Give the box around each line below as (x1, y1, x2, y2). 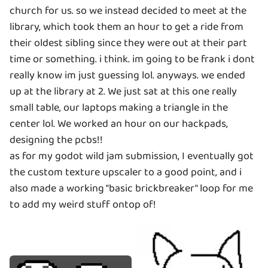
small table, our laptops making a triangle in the (10, 99, 228, 116)
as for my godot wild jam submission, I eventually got (10, 147, 254, 165)
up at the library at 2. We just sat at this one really (10, 83, 237, 100)
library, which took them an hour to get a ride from (10, 18, 243, 35)
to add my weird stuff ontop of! (10, 196, 156, 213)
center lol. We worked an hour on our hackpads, (10, 115, 228, 132)
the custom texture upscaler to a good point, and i (10, 163, 242, 181)
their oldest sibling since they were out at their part (10, 34, 247, 51)
